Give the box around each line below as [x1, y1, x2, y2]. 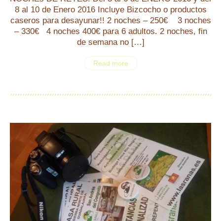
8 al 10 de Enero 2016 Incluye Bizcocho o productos [14, 5, 207, 14]
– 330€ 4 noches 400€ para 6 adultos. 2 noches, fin [14, 27, 207, 36]
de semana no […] [76, 37, 145, 47]
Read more [93, 59, 128, 67]
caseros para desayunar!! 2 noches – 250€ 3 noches [10, 16, 211, 25]
